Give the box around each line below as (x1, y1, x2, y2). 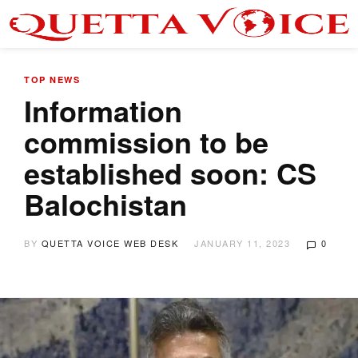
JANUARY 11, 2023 (194, 237, 290, 249)
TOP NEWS (24, 74, 80, 86)
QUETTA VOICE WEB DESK (41, 237, 178, 249)
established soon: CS (24, 152, 316, 193)
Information (24, 89, 182, 131)
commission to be (24, 121, 268, 162)
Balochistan (24, 183, 187, 225)
